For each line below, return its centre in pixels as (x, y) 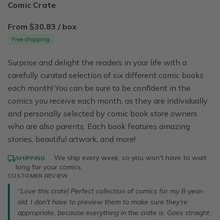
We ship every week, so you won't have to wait (129, 158)
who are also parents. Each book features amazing (99, 126)
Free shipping (31, 39)
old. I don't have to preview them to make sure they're (103, 202)
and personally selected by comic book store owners (103, 113)
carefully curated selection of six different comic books (106, 75)
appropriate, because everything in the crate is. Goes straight (113, 213)
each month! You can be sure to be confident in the (99, 88)
